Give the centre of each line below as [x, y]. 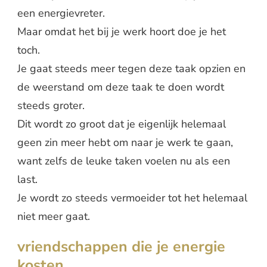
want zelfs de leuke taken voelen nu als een [124, 161]
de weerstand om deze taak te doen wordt [121, 87]
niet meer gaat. [54, 217]
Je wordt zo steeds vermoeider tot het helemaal [132, 198]
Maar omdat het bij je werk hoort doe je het [122, 32]
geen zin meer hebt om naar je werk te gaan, [125, 143]
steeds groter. [51, 106]
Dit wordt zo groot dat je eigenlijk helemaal [122, 124]
